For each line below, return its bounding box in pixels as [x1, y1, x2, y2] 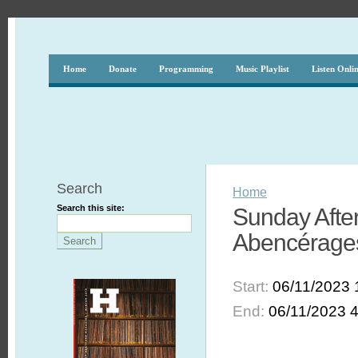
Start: [233, 277, 273, 295]
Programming [158, 64, 213, 74]
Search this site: [56, 203, 125, 213]
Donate [108, 64, 137, 74]
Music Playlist [235, 64, 289, 74]
